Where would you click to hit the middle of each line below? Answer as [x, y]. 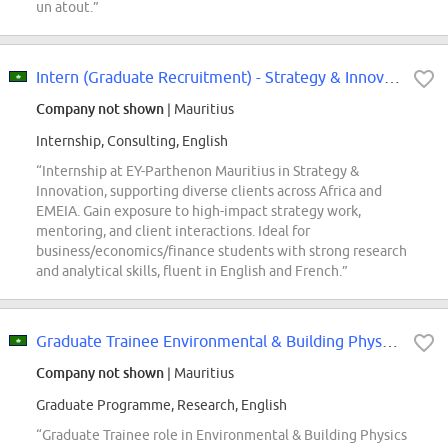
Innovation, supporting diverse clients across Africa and [209, 191]
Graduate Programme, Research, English [161, 405]
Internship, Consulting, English [132, 141]
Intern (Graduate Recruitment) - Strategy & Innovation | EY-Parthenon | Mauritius [392, 77]
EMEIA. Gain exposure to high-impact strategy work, [198, 211]
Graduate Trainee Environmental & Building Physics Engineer [390, 341]
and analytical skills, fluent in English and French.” [192, 271]
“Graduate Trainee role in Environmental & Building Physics [221, 435]
